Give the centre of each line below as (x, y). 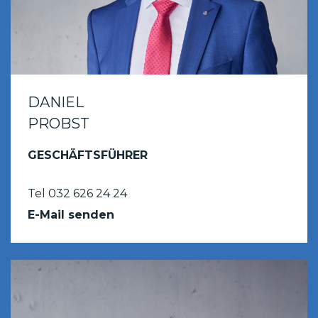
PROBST (59, 123)
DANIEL (56, 102)
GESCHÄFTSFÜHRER (88, 155)
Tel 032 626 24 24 (77, 193)
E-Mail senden (71, 214)
